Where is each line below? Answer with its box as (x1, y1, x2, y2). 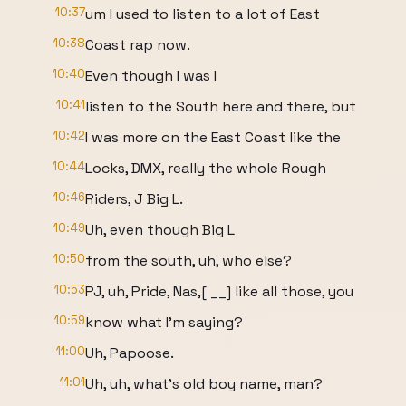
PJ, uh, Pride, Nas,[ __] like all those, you (85, 282, 353, 301)
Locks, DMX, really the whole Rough (85, 159, 326, 178)
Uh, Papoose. (85, 343, 174, 362)
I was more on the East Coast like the (85, 128, 341, 147)
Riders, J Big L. (85, 189, 183, 208)
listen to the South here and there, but (85, 97, 356, 116)
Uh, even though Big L (85, 220, 235, 239)
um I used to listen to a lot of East (85, 5, 320, 24)
